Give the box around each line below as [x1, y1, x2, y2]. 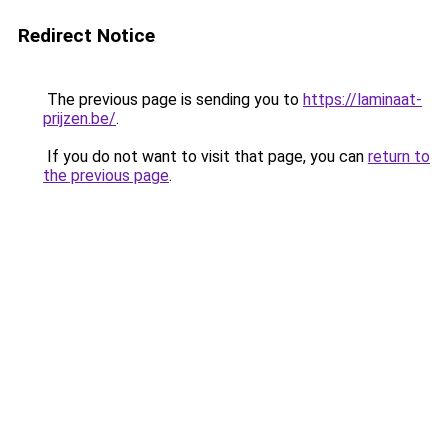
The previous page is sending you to [43, 90, 303, 109]
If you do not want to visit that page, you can [43, 147, 368, 166]
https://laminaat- [303, 90, 422, 109]
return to [368, 147, 430, 166]
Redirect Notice [18, 24, 155, 47]
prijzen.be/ [43, 109, 116, 128]
